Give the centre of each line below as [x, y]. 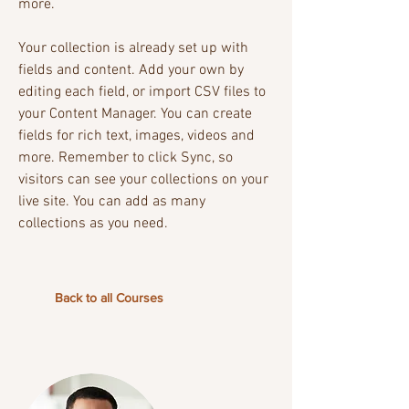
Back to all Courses [109, 298]
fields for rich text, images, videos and [136, 136]
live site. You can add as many [112, 202]
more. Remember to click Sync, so [126, 158]
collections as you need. [93, 224]
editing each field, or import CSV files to [142, 93]
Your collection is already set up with [133, 49]
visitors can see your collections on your [143, 180]
